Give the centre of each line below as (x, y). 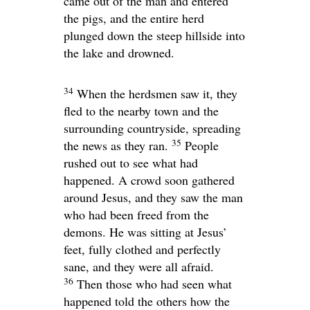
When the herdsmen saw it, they (157, 93)
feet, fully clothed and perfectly (142, 249)
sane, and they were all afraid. (139, 266)
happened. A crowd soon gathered (149, 180)
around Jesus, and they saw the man (153, 197)
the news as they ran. (116, 145)
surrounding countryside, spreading (152, 128)
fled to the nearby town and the (141, 111)
